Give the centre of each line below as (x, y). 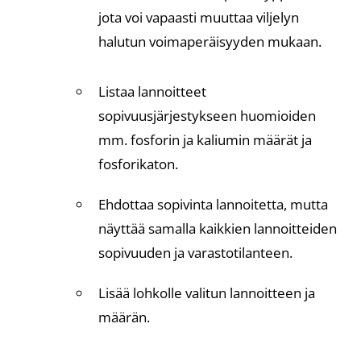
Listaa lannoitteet (152, 91)
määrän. (124, 317)
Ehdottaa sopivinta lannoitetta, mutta (213, 204)
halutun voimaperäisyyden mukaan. (210, 41)
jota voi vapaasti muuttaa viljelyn (199, 17)
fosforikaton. (138, 164)
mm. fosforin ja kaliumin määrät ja (205, 140)
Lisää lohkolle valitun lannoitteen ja (207, 293)
